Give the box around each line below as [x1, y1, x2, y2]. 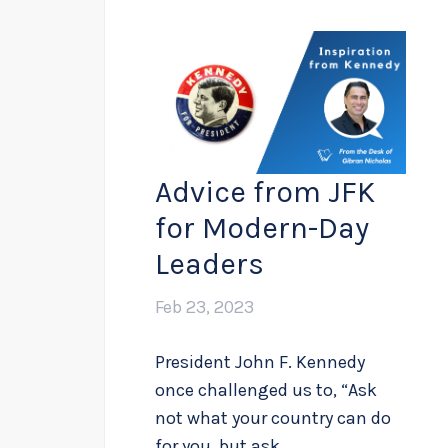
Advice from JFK [155, 174, 375, 211]
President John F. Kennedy [155, 351, 365, 374]
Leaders [155, 246, 264, 283]
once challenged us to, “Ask [155, 379, 377, 402]
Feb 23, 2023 [155, 296, 254, 319]
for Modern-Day [155, 210, 369, 247]
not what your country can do [155, 407, 391, 430]
